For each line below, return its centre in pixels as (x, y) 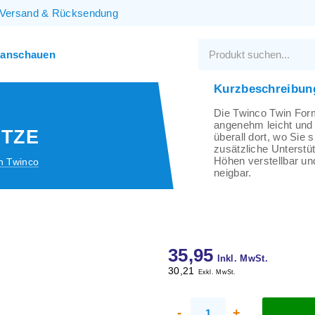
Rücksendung (85, 13)
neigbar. (233, 172)
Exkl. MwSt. (217, 272)
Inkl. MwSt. (242, 258)
